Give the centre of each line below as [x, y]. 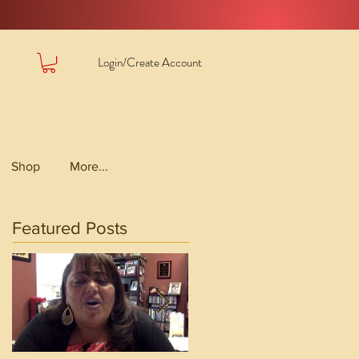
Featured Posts [70, 228]
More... [89, 166]
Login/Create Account [150, 62]
